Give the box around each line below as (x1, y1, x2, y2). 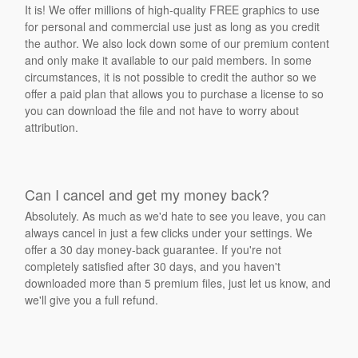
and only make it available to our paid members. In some (25, 52, 312, 68)
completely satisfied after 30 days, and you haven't (25, 258, 281, 274)
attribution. (25, 119, 79, 135)
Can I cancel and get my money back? (25, 184, 270, 205)
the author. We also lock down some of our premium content (25, 35, 330, 51)
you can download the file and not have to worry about (25, 102, 300, 118)
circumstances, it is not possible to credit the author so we (25, 69, 317, 85)
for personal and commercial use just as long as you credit (25, 18, 320, 34)
